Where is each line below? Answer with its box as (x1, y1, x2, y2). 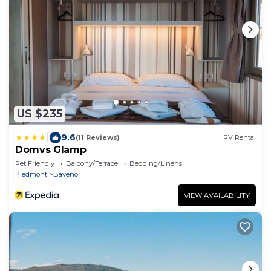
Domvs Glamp (15, 143, 87, 155)
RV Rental (223, 133, 256, 142)
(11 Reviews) (76, 133, 120, 142)
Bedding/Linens (129, 158, 182, 168)
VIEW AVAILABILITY (184, 191, 250, 200)
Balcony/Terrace (66, 158, 118, 168)
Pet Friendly (15, 158, 54, 168)
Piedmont (15, 169, 47, 178)
